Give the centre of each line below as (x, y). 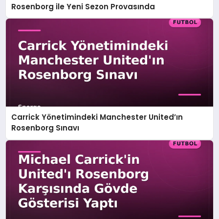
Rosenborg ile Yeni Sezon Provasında (83, 6)
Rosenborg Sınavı (45, 128)
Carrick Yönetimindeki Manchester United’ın (97, 117)
